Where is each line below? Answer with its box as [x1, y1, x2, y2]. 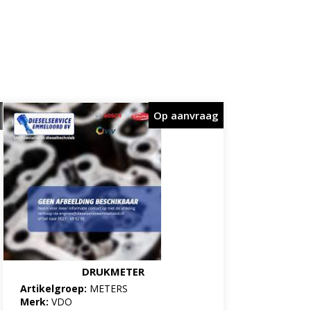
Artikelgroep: [20, 281, 90, 295]
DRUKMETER [81, 264, 144, 278]
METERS [90, 281, 128, 295]
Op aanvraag [153, 108, 219, 122]
